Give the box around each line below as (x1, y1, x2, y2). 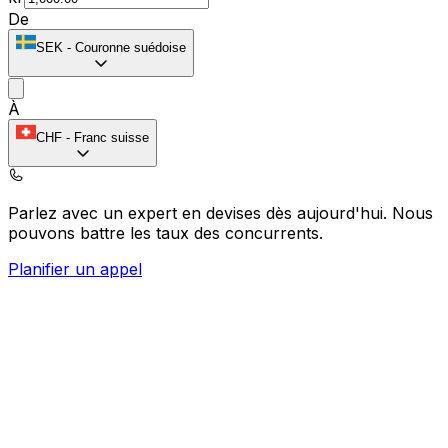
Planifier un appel (8, 258, 142, 279)
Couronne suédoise (75, 39, 186, 55)
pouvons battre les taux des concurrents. (8, 222, 323, 243)
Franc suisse (74, 129, 149, 145)
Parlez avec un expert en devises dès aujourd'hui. (8, 202, 392, 223)
